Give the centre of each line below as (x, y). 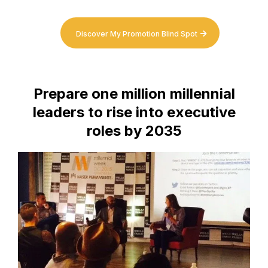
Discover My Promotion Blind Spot (137, 33)
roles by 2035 (134, 130)
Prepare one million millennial (134, 93)
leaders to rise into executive (134, 112)
